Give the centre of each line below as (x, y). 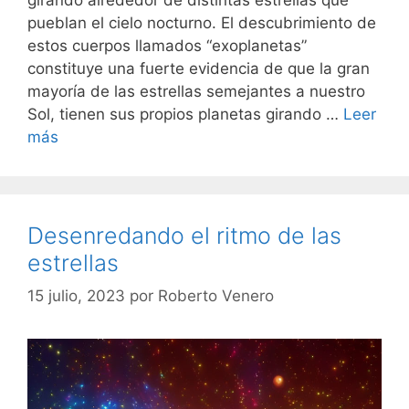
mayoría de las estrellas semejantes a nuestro (196, 92)
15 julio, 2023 (76, 295)
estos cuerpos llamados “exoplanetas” (167, 46)
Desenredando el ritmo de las (184, 236)
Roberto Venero (216, 295)
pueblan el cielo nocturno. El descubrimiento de (202, 23)
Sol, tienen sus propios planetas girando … (185, 115)
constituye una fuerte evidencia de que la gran (199, 69)
